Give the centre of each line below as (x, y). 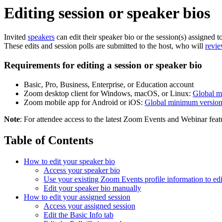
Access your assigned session (89, 206)
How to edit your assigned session (77, 197)
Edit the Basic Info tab (79, 215)
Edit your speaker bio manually (92, 188)
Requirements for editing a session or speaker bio (103, 65)
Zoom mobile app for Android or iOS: (84, 102)
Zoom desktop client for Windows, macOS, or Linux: (108, 93)
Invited (16, 37)
